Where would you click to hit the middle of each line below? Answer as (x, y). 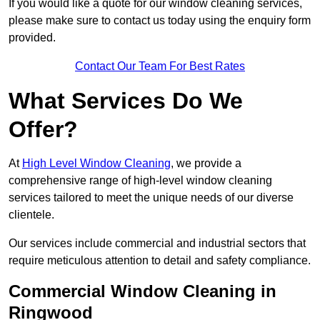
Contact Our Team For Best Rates (160, 66)
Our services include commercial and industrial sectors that (157, 244)
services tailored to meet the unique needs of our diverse (151, 198)
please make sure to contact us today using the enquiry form (160, 21)
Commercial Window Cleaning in (142, 291)
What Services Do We (126, 101)
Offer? (43, 130)
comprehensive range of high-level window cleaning (140, 181)
